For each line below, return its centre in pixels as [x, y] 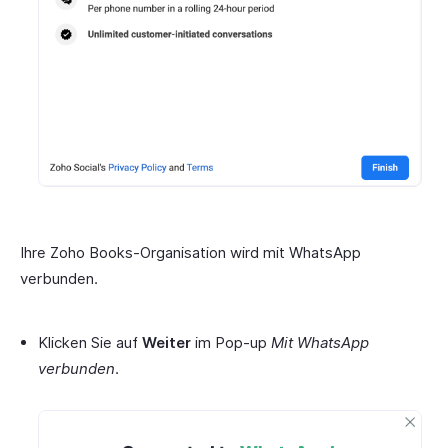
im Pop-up [231, 343]
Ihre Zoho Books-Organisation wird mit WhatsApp [190, 253]
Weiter [166, 343]
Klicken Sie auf [90, 343]
